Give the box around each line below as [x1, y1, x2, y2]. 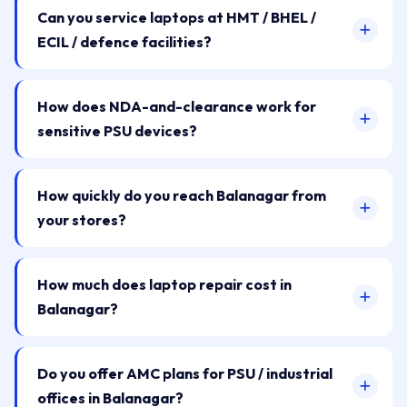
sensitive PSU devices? [37, 122, 197, 140]
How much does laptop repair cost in [37, 275, 292, 293]
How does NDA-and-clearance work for [37, 97, 316, 115]
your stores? [37, 211, 126, 229]
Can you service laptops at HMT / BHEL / [37, 8, 316, 26]
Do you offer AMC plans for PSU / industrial [37, 364, 333, 382]
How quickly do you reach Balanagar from [37, 186, 326, 204]
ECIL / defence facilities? [37, 33, 212, 51]
